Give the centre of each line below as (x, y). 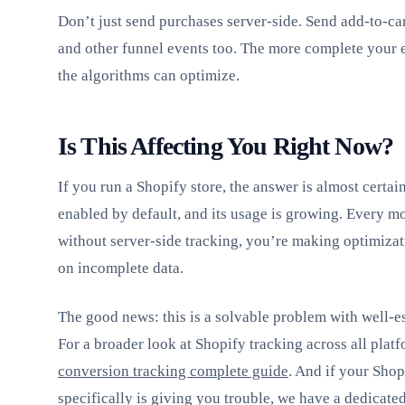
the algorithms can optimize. (149, 75)
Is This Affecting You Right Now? (226, 146)
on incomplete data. (121, 268)
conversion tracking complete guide (173, 371)
